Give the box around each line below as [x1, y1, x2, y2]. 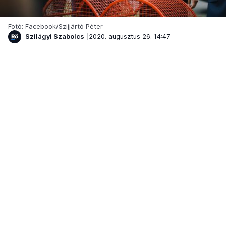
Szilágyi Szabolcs [25, 32, 84, 41]
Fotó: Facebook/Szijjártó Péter [8, 22, 103, 30]
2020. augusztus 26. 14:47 [89, 32, 170, 41]
